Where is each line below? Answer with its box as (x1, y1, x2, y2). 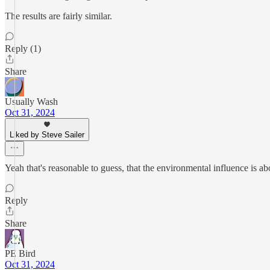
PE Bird (5, 248, 36, 259)
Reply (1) (5, 43, 41, 54)
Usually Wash (5, 96, 58, 107)
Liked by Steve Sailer (10, 130, 84, 139)
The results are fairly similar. (5, 11, 112, 21)
